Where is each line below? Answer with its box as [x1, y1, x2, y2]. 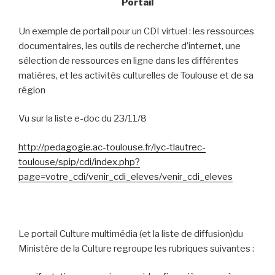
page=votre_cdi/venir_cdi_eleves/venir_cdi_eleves [18, 171, 233, 182]
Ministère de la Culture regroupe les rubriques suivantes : [18, 242, 254, 254]
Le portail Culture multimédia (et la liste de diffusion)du [18, 228, 243, 239]
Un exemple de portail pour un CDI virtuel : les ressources [18, 25, 254, 37]
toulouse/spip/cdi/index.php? [18, 156, 140, 168]
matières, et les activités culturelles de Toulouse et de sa [18, 69, 254, 81]
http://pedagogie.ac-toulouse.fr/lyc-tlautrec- [18, 141, 206, 153]
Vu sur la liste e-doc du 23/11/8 [18, 113, 147, 125]
